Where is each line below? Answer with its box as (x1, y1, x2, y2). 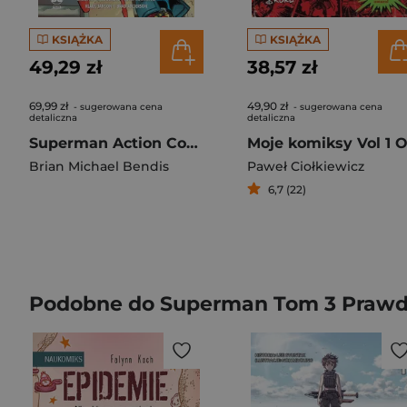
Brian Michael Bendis (29, 158, 169, 174)
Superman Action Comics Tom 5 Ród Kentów (186, 134, 198, 152)
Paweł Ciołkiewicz (247, 158, 364, 174)
